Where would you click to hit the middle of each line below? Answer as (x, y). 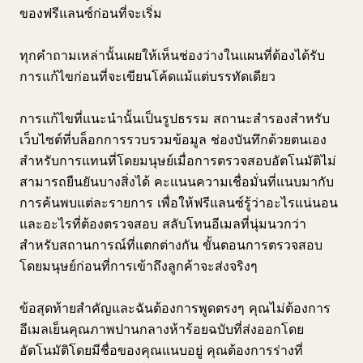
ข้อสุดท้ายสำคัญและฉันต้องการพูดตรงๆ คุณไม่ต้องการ (175, 308)
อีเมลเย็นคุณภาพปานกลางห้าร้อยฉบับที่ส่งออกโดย (162, 329)
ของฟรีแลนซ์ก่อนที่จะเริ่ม (91, 13)
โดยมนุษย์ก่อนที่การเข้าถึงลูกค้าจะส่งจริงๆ (139, 266)
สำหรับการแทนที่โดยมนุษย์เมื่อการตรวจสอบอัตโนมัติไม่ (178, 160)
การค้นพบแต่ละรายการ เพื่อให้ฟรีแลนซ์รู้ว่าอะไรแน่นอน (179, 203)
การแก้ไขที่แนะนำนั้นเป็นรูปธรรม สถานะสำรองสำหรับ (175, 118)
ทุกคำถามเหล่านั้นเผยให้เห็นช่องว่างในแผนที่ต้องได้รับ (172, 55)
